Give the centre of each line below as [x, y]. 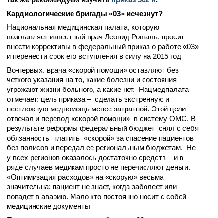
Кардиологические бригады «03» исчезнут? [85, 13]
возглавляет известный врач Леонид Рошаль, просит [96, 37]
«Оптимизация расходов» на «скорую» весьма [85, 177]
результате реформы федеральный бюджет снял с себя [103, 128]
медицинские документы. [49, 206]
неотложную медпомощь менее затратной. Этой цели [96, 109]
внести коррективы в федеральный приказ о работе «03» [103, 46]
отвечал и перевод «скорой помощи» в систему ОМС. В [101, 118]
